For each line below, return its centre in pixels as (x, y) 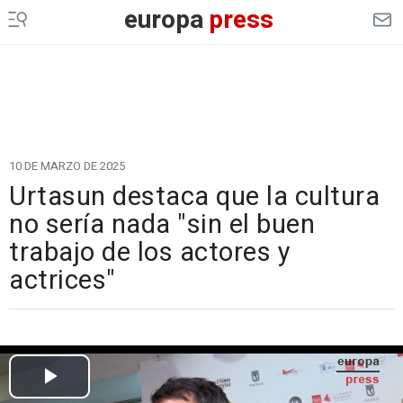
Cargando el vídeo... (201, 334)
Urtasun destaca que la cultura (194, 197)
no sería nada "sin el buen (162, 225)
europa (164, 20)
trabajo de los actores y (150, 253)
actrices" (63, 281)
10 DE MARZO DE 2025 (67, 166)
